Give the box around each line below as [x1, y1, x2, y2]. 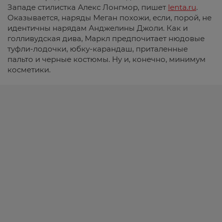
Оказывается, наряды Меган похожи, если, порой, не [7, 12, 212, 22]
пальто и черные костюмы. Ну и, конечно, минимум [7, 54, 206, 64]
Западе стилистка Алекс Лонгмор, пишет [7, 2, 168, 12]
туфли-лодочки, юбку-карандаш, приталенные [7, 44, 188, 54]
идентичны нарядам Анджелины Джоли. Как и [7, 23, 188, 33]
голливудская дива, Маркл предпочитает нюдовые [7, 33, 205, 43]
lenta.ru [168, 2, 196, 12]
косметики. [7, 64, 51, 74]
